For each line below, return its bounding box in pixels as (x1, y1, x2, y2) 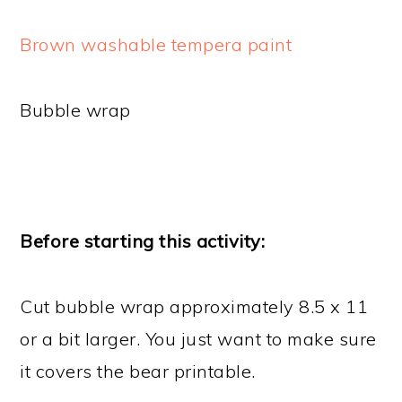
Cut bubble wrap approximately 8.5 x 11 (20, 295, 369, 319)
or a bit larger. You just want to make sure (20, 328, 377, 351)
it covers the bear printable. (20, 360, 256, 383)
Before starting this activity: (20, 230, 266, 253)
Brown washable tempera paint (20, 33, 293, 57)
